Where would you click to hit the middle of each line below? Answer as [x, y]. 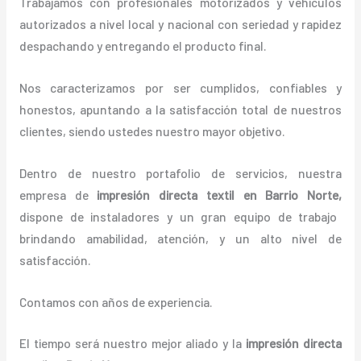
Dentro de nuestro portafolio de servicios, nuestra [180, 172]
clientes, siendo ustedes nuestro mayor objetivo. [157, 131]
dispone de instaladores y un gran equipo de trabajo [178, 216]
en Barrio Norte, [288, 194]
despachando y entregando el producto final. [143, 46]
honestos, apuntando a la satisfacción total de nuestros [180, 110]
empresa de [58, 194]
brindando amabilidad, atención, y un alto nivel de [180, 238]
